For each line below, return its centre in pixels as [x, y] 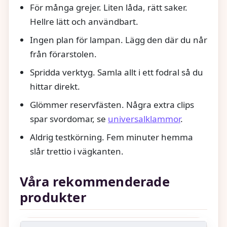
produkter [53, 198]
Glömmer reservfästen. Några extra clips [112, 104]
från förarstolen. [63, 54]
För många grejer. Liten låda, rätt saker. [109, 7]
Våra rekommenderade [95, 182]
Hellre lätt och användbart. [84, 21]
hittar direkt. [55, 86]
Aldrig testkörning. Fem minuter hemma [111, 137]
